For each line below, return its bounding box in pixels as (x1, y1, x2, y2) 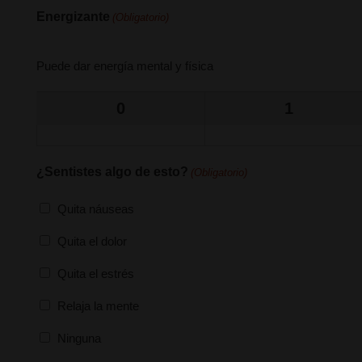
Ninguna (57, 330, 101, 345)
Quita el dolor (57, 234, 127, 248)
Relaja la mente (57, 298, 139, 313)
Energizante (36, 10, 110, 23)
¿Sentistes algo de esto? (36, 165, 188, 179)
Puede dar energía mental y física (36, 59, 213, 73)
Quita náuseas (57, 201, 134, 216)
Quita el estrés (57, 266, 134, 280)
